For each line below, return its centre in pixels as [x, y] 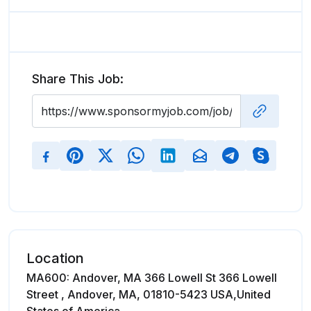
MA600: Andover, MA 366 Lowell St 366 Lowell [152, 278]
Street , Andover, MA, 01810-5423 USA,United [149, 294]
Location [55, 258]
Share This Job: [78, 79]
